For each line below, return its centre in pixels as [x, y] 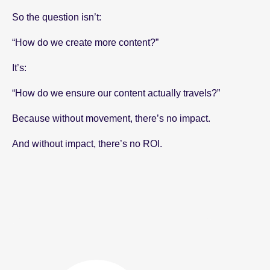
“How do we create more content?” [85, 42]
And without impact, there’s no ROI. [87, 143]
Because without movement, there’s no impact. [111, 118]
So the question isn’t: [57, 17]
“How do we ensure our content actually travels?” [116, 93]
